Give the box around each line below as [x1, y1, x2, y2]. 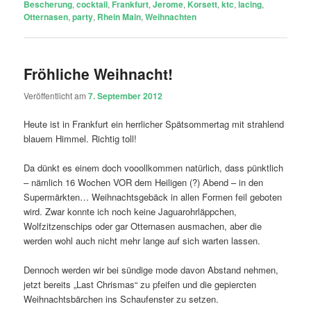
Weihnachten [145, 10, 197, 23]
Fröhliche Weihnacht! [24, 63, 174, 85]
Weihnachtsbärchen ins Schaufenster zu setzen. [24, 292, 219, 305]
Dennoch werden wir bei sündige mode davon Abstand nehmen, [24, 262, 279, 276]
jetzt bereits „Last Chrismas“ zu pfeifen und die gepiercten [24, 277, 257, 291]
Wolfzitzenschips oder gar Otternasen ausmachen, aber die [24, 219, 262, 233]
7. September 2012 [88, 89, 163, 102]
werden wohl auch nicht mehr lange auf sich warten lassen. [24, 233, 261, 247]
